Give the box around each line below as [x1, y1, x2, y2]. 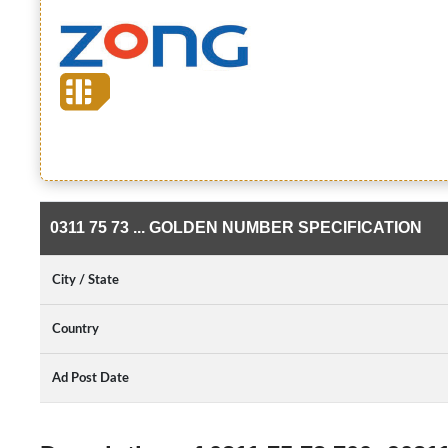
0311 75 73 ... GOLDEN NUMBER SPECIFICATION [50, 219, 422, 236]
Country [52, 322, 99, 336]
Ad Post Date [52, 371, 129, 385]
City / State [52, 273, 119, 287]
